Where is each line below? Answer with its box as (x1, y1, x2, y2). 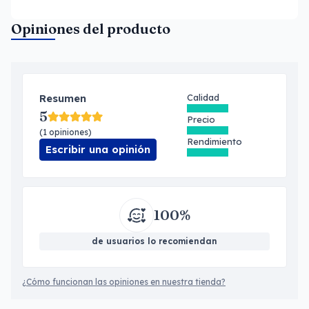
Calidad (187, 92, 219, 103)
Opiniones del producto (11, 20, 170, 37)
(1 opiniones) (39, 127, 92, 137)
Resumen (39, 92, 86, 105)
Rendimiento (187, 136, 242, 147)
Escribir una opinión (46, 143, 150, 156)
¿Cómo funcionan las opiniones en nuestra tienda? (22, 277, 226, 287)
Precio (187, 114, 215, 125)
